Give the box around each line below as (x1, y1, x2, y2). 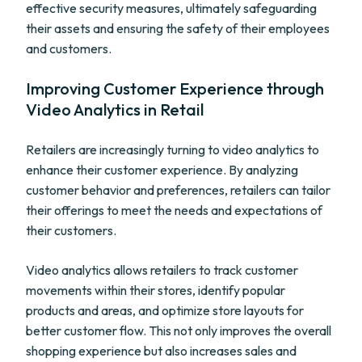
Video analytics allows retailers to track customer (26, 262, 298, 278)
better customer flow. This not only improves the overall (26, 322, 331, 339)
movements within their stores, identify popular (26, 282, 285, 298)
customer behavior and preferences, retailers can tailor (26, 182, 330, 198)
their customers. (26, 222, 116, 238)
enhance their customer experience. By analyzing (26, 162, 298, 178)
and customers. (26, 40, 112, 57)
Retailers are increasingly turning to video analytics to (26, 141, 319, 158)
